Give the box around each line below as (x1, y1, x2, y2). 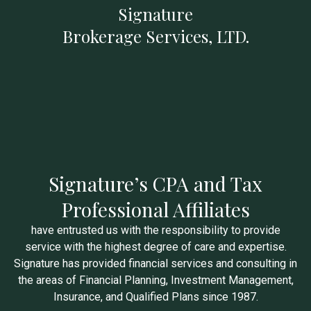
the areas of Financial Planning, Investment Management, (17, 274, 294, 287)
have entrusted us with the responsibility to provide (31, 224, 280, 237)
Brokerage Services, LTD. (62, 25, 249, 47)
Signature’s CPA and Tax (49, 171, 262, 196)
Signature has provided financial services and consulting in (14, 257, 297, 270)
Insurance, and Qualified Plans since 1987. (53, 290, 258, 303)
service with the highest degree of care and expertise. (24, 240, 287, 253)
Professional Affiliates (61, 196, 250, 222)
